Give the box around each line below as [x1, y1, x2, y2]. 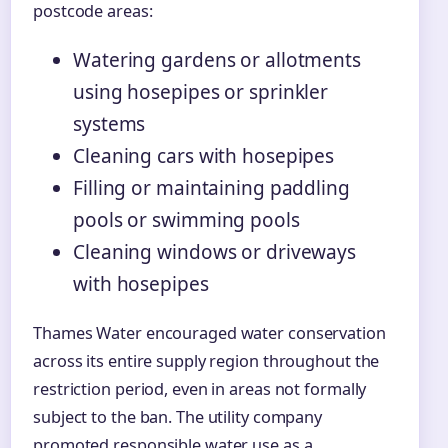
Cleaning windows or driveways [73, 239, 357, 266]
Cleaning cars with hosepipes [73, 143, 335, 170]
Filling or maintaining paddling [73, 175, 350, 202]
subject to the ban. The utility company [33, 406, 323, 429]
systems [73, 111, 146, 138]
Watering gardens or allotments [73, 47, 361, 74]
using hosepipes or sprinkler [73, 79, 329, 106]
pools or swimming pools [73, 207, 300, 234]
